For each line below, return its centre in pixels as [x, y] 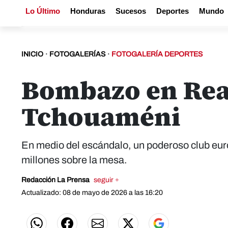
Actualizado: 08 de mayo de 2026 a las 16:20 [92, 193]
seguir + [106, 180]
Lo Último [43, 11]
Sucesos [131, 11]
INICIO [32, 54]
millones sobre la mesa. [74, 160]
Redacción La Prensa [56, 180]
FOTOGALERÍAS [77, 54]
